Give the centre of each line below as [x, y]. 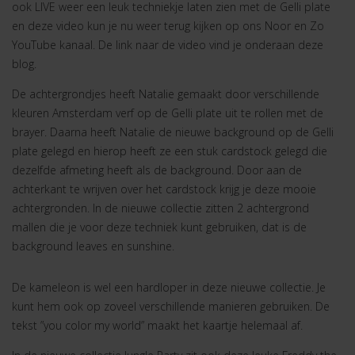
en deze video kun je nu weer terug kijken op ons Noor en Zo [168, 26]
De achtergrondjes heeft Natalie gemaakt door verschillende [166, 94]
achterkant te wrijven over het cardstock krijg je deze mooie [164, 189]
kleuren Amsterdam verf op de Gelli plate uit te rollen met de [168, 113]
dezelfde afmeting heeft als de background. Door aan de [157, 170]
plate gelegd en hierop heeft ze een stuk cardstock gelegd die [170, 151]
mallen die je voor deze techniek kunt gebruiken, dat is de [159, 227]
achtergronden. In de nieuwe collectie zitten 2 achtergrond [160, 208]
